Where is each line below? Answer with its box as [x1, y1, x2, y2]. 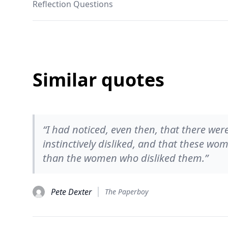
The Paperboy [105, 187, 149, 196]
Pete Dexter [51, 186, 92, 197]
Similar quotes [33, 67, 164, 92]
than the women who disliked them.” [43, 151, 208, 165]
